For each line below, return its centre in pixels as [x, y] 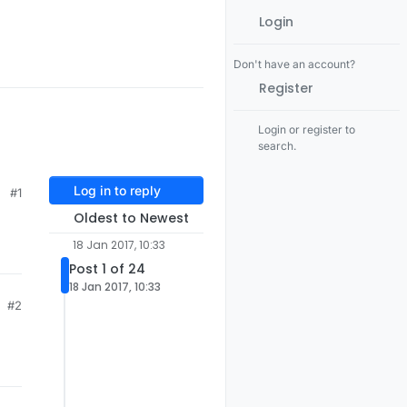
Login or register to [307, 129]
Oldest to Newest [131, 218]
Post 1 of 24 [107, 269]
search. [278, 146]
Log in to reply [117, 191]
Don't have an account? [294, 64]
